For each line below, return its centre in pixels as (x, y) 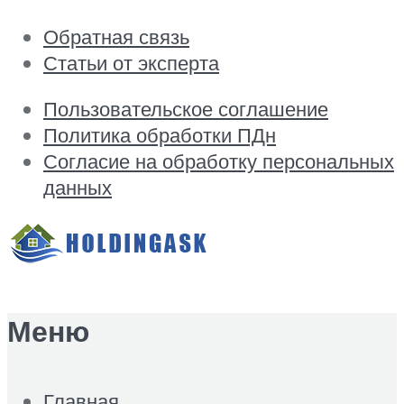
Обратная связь (116, 36)
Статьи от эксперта (131, 62)
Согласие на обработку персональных (219, 161)
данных (78, 188)
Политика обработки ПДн (160, 135)
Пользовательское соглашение (186, 109)
